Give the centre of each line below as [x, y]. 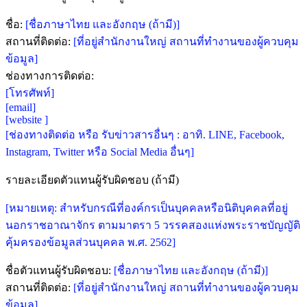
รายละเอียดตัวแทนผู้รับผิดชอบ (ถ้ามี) [92, 180]
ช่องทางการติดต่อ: [51, 75]
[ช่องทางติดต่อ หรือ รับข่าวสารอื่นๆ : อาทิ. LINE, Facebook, [145, 134]
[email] [21, 107]
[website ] [27, 119]
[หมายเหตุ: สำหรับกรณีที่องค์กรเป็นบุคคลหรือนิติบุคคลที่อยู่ [147, 208]
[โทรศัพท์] [30, 93]
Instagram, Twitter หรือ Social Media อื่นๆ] [100, 151]
